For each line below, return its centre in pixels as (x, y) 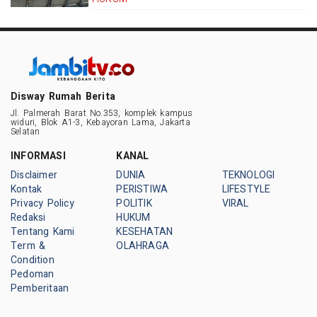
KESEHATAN (145, 232)
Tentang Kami (43, 232)
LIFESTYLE (246, 190)
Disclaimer (34, 175)
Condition (33, 260)
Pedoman (33, 275)
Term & (28, 246)
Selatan (25, 132)
